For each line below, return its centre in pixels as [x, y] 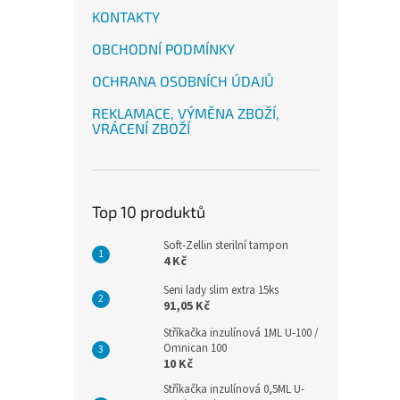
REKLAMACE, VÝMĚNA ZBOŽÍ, [186, 113]
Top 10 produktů [149, 212]
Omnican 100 [195, 348]
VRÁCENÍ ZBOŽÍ [141, 128]
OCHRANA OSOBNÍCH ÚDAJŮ [183, 81]
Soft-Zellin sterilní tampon [226, 246]
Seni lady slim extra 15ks [221, 290]
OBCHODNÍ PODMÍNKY [163, 49]
